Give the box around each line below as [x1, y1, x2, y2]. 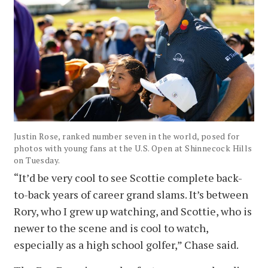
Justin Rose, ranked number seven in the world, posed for [14, 130, 240, 142]
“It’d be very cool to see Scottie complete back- [14, 170, 242, 185]
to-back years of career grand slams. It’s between [14, 187, 248, 202]
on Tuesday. [14, 154, 60, 166]
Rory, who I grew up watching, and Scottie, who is [14, 203, 252, 218]
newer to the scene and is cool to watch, [14, 220, 208, 235]
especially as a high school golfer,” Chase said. [14, 237, 239, 252]
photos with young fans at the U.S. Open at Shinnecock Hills [14, 142, 252, 154]
